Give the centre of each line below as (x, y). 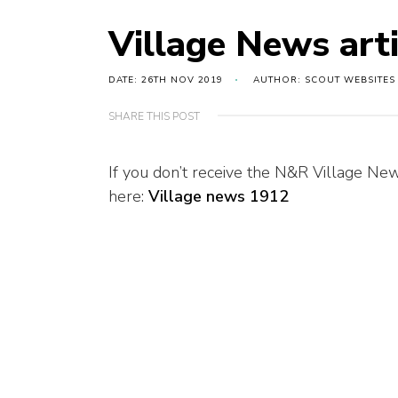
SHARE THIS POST (154, 117)
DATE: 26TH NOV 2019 (166, 80)
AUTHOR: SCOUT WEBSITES (324, 80)
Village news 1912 (219, 197)
